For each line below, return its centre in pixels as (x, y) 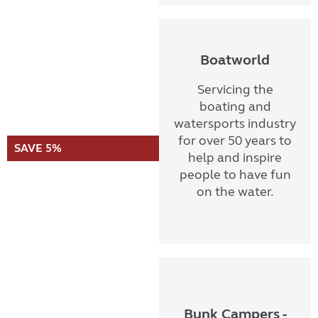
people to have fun (235, 175)
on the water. (235, 192)
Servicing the (235, 89)
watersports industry (235, 124)
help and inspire (235, 158)
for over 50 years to (235, 141)
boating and (235, 106)
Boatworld (235, 60)
